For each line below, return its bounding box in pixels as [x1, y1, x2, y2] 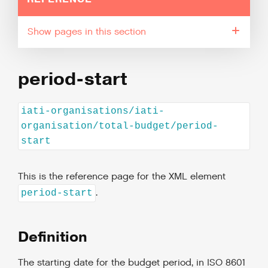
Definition [18, 227, 87, 247]
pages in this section [54, 26, 146, 38]
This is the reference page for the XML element [18, 170, 226, 184]
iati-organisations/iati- [21, 105, 165, 117]
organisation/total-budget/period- [21, 120, 218, 132]
